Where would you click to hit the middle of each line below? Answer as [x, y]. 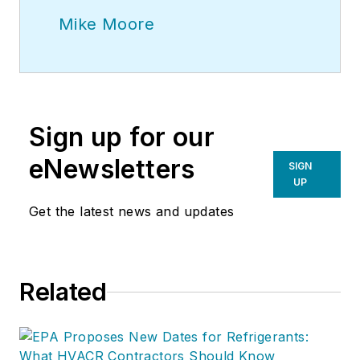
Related [63, 292]
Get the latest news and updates [132, 212]
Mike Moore [106, 25]
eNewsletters [112, 170]
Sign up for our [122, 137]
